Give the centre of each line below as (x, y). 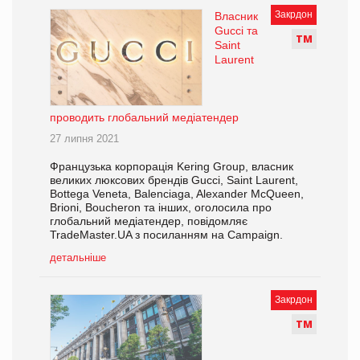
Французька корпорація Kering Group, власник (172, 166)
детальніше (78, 257)
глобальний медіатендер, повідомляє (149, 221)
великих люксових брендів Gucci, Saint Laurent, (174, 180)
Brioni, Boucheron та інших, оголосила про (161, 207)
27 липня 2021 (84, 138)
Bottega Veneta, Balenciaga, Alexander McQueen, (177, 193)
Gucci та (236, 30)
